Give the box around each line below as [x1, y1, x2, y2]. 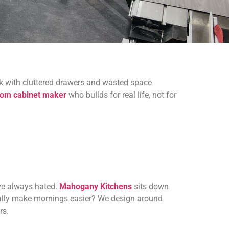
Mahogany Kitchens [59, 181, 132, 192]
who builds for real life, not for [66, 90, 176, 100]
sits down [132, 181, 169, 192]
